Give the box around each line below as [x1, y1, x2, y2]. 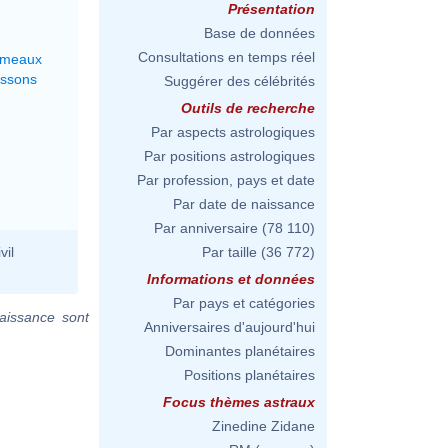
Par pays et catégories [173, 295, 315, 311]
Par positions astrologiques [144, 148, 315, 164]
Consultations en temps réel [138, 49, 315, 65]
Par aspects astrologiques [151, 124, 315, 140]
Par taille [202, 244, 257, 260]
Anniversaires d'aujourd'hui [144, 319, 315, 335]
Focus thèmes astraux [163, 394, 315, 410]
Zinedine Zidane [212, 418, 315, 434]
